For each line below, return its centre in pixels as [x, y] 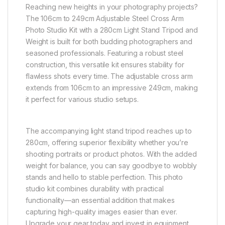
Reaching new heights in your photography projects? [112, 7]
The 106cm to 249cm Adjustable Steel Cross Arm [105, 18]
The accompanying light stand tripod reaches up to [109, 131]
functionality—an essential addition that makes [100, 200]
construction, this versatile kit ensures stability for [105, 64]
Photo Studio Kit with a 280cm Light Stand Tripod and [112, 30]
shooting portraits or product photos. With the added [111, 154]
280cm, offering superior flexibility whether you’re [107, 142]
